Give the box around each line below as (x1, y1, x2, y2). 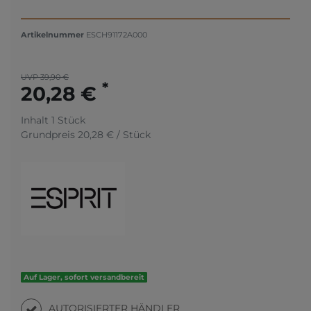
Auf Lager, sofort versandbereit (24, 272, 145, 282)
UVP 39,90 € (21, 72, 69, 82)
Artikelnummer (21, 29, 86, 40)
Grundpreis (21, 128, 78, 141)
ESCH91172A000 (86, 29, 147, 40)
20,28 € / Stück (78, 128, 151, 141)
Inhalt (21, 113, 51, 126)
